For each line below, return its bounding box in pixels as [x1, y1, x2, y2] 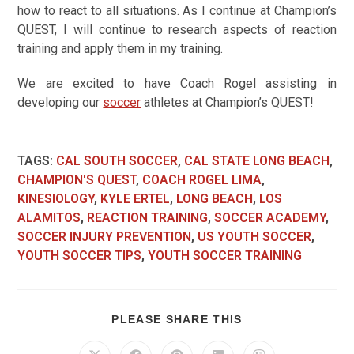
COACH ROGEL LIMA [142, 172, 262, 187]
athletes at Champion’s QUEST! [141, 95, 314, 110]
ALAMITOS [17, 210, 81, 225]
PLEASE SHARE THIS [111, 313, 243, 326]
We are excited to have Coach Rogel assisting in [17, 76, 337, 91]
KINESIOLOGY [17, 191, 95, 206]
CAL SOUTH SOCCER [56, 153, 179, 168]
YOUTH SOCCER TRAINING [148, 248, 303, 263]
